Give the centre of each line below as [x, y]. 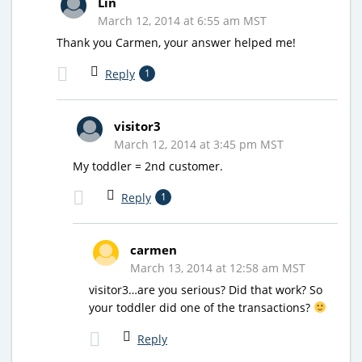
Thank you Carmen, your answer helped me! [176, 42]
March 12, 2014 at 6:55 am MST [182, 20]
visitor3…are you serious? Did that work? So [206, 289]
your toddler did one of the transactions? [201, 307]
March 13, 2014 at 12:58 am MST [218, 267]
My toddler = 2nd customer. [148, 166]
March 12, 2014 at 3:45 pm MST [199, 144]
